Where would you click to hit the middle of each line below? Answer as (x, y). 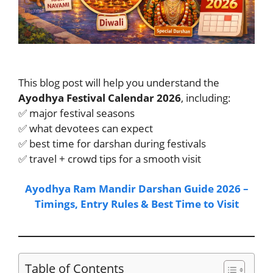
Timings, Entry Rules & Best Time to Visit (136, 204)
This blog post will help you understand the (119, 82)
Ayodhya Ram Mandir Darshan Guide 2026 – (136, 189)
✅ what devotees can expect (86, 128)
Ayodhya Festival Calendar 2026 (100, 97)
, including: (206, 97)
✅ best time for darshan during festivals (112, 143)
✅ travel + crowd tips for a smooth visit (110, 158)
